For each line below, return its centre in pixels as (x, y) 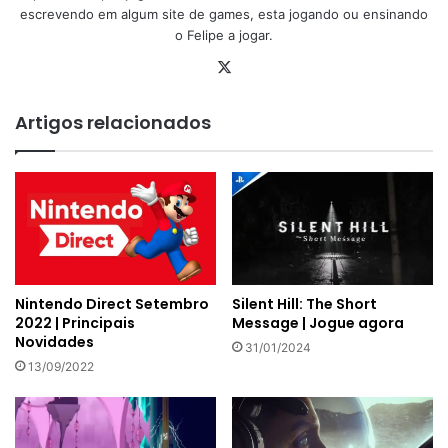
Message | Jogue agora (318, 322)
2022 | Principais (75, 322)
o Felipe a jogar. (224, 34)
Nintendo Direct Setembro (112, 303)
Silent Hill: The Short (304, 303)
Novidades (54, 341)
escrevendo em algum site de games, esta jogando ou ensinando (224, 13)
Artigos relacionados (113, 122)
